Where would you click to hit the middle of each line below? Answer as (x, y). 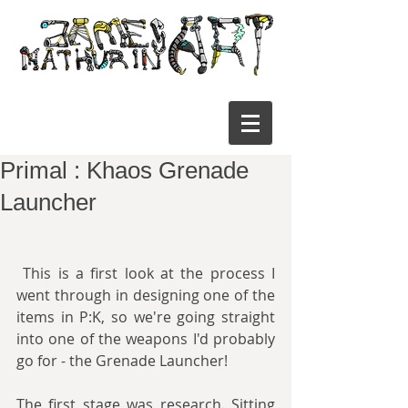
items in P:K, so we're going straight (146, 317)
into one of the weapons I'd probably (146, 339)
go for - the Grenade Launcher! (122, 361)
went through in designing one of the (146, 295)
